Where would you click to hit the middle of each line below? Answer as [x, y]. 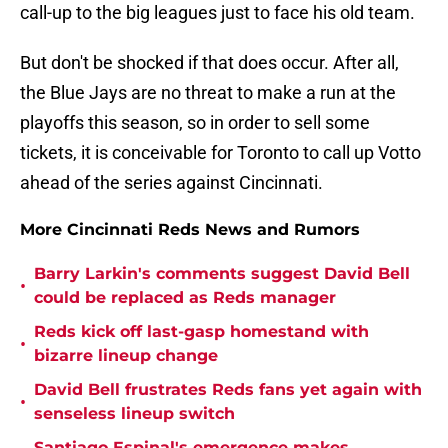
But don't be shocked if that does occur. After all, [209, 63]
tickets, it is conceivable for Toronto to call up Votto [220, 153]
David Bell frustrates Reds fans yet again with [228, 390]
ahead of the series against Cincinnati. [171, 183]
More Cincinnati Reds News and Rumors [190, 230]
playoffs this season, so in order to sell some [195, 123]
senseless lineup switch [134, 414]
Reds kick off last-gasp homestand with [201, 332]
